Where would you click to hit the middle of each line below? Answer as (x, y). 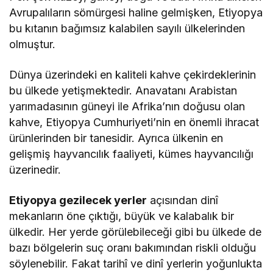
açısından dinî (183, 200)
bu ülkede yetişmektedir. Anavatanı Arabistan (123, 90)
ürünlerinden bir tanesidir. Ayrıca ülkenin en (116, 138)
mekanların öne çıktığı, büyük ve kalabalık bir (122, 216)
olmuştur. (32, 44)
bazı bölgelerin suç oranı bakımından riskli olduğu (133, 247)
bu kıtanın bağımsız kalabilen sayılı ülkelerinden (127, 28)
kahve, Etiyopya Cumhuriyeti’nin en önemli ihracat (134, 122)
